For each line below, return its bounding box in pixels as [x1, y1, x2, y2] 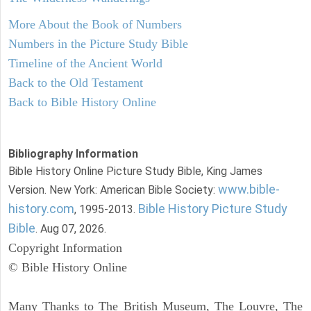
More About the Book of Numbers [8, 17, 182, 31]
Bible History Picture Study [138, 201, 287, 216]
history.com [8, 201, 74, 216]
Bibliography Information [8, 146, 138, 160]
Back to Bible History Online [8, 94, 156, 109]
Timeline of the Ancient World [8, 56, 162, 70]
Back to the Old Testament [8, 75, 143, 90]
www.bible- [218, 181, 280, 196]
